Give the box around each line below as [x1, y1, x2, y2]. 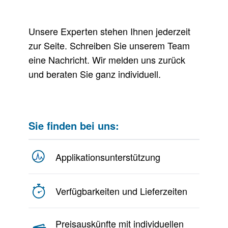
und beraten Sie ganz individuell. [28, 67, 161, 80]
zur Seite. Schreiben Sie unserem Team [28, 39, 190, 52]
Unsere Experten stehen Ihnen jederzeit [28, 24, 190, 38]
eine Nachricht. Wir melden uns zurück [28, 53, 185, 66]
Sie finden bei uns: [28, 118, 119, 133]
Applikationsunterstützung [55, 150, 160, 163]
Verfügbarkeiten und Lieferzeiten [55, 184, 187, 197]
